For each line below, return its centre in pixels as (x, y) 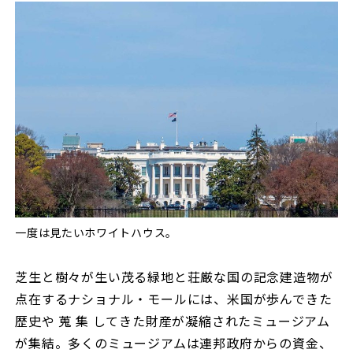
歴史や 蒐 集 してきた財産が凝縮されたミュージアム (173, 320)
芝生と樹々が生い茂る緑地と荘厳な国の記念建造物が (174, 276)
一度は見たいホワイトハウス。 (96, 232)
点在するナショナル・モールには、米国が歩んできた (174, 298)
